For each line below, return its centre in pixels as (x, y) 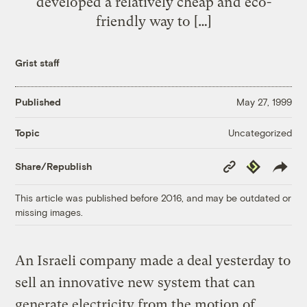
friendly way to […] (153, 21)
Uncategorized (260, 132)
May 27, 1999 (264, 102)
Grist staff (38, 62)
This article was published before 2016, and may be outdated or (153, 197)
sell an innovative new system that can (135, 282)
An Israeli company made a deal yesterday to (153, 260)
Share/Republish (54, 167)
